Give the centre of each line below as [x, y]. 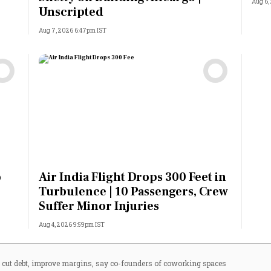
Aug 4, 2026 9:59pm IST [72, 225]
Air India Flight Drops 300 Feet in [132, 178]
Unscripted [71, 12]
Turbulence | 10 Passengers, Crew [133, 192]
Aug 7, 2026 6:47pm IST [73, 31]
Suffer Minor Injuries [99, 207]
